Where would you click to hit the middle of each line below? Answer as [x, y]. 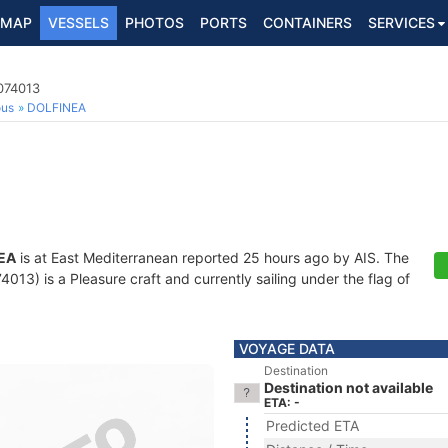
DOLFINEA [56, 107]
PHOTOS [154, 22]
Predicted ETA [312, 425]
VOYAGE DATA [287, 348]
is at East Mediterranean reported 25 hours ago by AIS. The [212, 257]
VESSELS [78, 22]
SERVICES [401, 22]
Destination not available [348, 387]
